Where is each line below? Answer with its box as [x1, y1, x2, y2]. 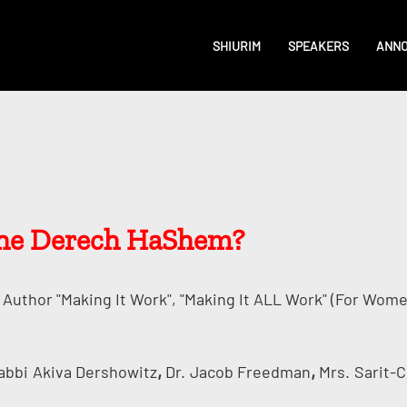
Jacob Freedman [189, 362, 311, 382]
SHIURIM [213, 37, 262, 54]
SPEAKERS [288, 37, 350, 54]
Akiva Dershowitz [32, 362, 157, 382]
